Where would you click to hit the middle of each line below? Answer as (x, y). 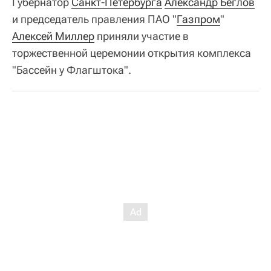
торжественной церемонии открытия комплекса (132, 53)
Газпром (198, 19)
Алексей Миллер (53, 36)
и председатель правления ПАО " (94, 19)
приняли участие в (142, 36)
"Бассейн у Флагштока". (72, 70)
